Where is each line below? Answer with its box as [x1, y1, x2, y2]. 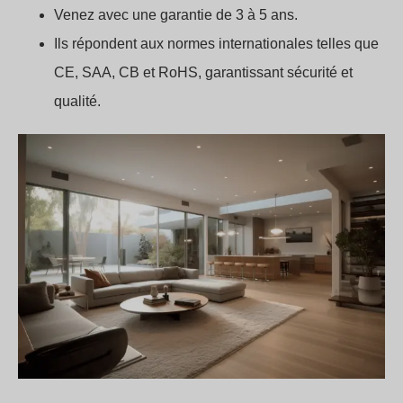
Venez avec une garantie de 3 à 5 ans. [54, 7, 298, 23]
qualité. [54, 94, 101, 110]
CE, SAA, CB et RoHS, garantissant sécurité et [54, 65, 353, 81]
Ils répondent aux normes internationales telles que [54, 36, 379, 52]
